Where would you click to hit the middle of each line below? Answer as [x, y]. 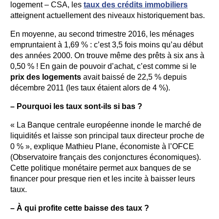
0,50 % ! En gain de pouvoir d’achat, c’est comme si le [103, 66]
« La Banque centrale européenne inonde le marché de [106, 125]
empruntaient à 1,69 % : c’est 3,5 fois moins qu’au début [107, 45]
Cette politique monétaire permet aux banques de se [101, 168]
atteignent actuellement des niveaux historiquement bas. [108, 15]
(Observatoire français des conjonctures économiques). [106, 157]
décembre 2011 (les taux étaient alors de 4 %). [90, 88]
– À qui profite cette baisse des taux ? [80, 208]
